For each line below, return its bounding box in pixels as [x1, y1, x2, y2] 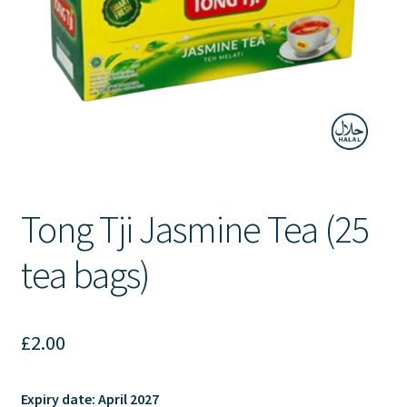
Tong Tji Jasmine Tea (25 [20, 204, 369, 253]
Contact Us [20, 8, 90, 27]
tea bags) [20, 250, 150, 298]
